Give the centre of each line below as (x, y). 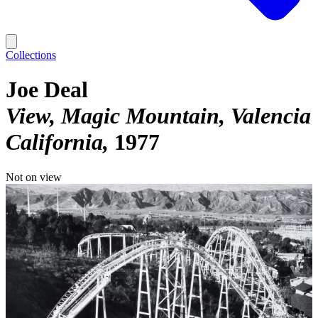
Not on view (34, 177)
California (54, 142)
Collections (31, 55)
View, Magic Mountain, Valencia (158, 116)
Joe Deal (47, 90)
